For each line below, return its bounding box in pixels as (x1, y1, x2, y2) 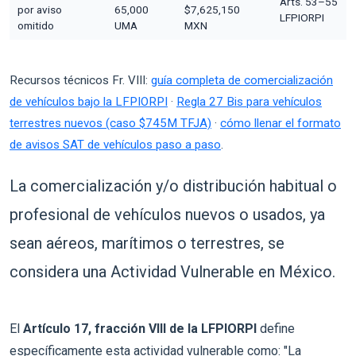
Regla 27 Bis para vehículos (176, 94, 322, 109)
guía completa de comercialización (151, 72, 333, 87)
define (257, 320, 295, 336)
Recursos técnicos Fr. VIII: (10, 72, 151, 87)
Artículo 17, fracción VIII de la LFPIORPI (23, 320, 257, 336)
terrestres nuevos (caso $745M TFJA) (10, 115, 211, 130)
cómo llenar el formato (220, 115, 341, 130)
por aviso (17, 2, 62, 16)
